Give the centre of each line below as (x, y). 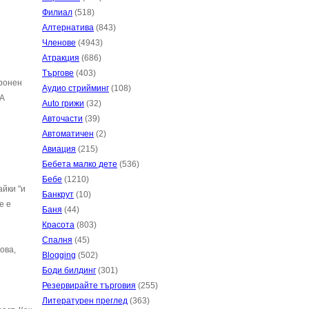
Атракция (61, 58)
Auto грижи (63, 103)
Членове (59, 43)
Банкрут (58, 195)
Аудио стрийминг (76, 88)
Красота (58, 225)
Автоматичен (68, 134)
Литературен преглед (85, 301)
